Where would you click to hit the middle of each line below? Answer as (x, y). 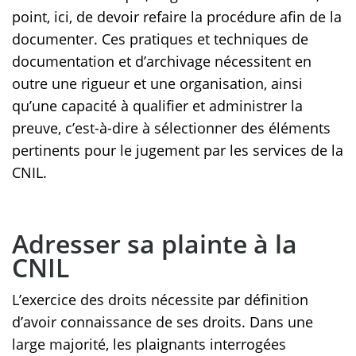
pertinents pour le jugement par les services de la (178, 151)
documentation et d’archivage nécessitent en (162, 62)
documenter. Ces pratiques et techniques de (160, 39)
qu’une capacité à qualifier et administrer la (157, 106)
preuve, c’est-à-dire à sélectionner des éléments (171, 128)
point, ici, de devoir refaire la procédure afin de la (177, 17)
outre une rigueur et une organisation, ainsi (157, 84)
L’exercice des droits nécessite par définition (160, 300)
